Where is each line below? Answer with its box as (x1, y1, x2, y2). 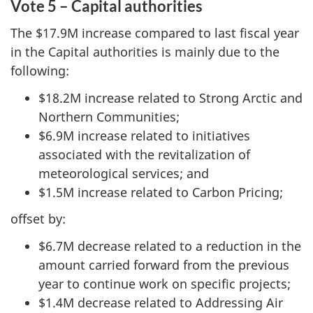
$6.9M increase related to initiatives (38, 126, 250, 144)
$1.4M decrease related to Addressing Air (38, 293, 283, 311)
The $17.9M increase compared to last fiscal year (10, 24, 299, 41)
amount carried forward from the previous (38, 256, 289, 273)
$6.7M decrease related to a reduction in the (38, 237, 301, 254)
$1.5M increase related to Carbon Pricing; (38, 183, 283, 201)
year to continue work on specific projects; (38, 275, 291, 292)
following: (10, 62, 69, 79)
